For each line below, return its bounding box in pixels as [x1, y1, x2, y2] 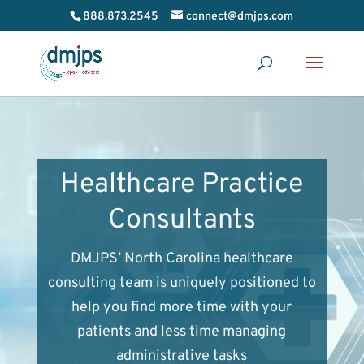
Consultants [107, 203, 256, 238]
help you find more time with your [71, 298, 292, 317]
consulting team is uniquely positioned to [47, 274, 316, 292]
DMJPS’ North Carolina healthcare [70, 249, 293, 268]
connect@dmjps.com [186, 9, 294, 24]
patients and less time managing [77, 323, 287, 341]
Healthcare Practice [60, 167, 304, 202]
